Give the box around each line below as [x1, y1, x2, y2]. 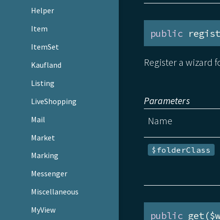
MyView [31, 205, 56, 215]
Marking [31, 150, 59, 161]
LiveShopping [31, 96, 77, 106]
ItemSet [31, 41, 59, 52]
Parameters [143, 95, 190, 107]
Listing [31, 78, 55, 88]
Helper [31, 5, 55, 15]
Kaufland [31, 59, 62, 70]
